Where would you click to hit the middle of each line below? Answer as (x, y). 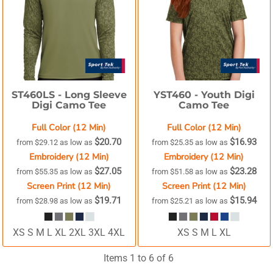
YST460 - (177, 95)
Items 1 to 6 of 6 (139, 258)
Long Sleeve (95, 95)
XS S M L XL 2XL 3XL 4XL (69, 233)
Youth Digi (228, 95)
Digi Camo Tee (69, 105)
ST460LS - (38, 95)
